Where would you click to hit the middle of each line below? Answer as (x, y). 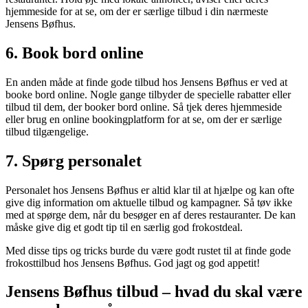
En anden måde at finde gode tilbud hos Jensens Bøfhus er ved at (146, 82)
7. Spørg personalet (74, 161)
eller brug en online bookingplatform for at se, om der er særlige (144, 119)
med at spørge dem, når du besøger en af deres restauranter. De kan (151, 214)
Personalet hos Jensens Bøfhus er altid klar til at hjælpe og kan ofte (150, 190)
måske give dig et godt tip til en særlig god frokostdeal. (124, 227)
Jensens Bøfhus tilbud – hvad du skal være (154, 292)
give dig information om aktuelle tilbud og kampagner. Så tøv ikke (149, 202)
